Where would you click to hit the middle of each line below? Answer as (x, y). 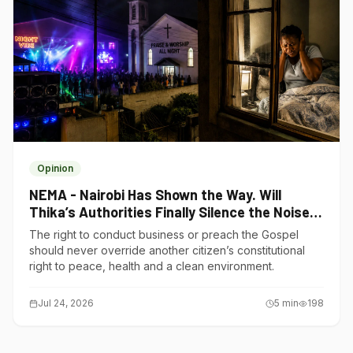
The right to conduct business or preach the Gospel (164, 234)
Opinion (55, 168)
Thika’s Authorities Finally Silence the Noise (169, 212)
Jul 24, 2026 (66, 303)
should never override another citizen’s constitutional (167, 250)
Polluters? (62, 229)
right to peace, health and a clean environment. (152, 266)
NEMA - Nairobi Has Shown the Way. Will (155, 195)
